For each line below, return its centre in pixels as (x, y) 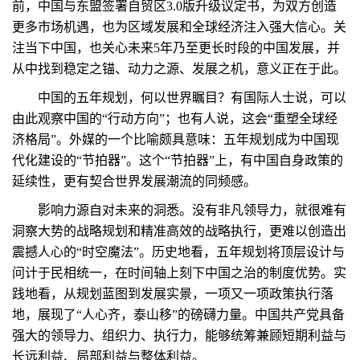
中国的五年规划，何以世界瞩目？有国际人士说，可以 (179, 98)
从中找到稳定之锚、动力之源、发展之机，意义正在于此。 (179, 69)
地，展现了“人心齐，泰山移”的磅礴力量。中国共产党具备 (178, 315)
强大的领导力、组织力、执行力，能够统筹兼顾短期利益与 (179, 335)
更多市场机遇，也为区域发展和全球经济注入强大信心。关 (179, 27)
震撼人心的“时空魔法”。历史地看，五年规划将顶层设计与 (178, 252)
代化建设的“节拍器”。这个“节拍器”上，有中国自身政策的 (178, 160)
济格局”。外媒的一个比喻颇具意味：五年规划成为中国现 (176, 139)
